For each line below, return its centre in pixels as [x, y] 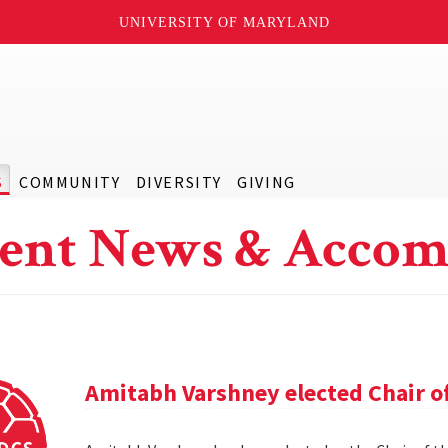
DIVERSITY [178, 182]
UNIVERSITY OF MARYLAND [224, 22]
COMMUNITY [69, 182]
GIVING [266, 182]
